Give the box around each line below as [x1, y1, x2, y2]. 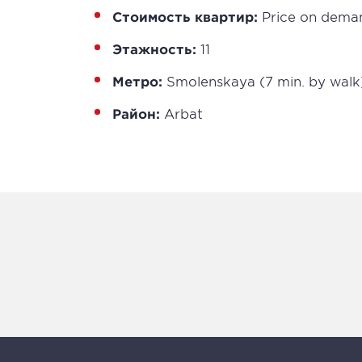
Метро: [112, 73, 162, 89]
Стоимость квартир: [112, 8, 258, 24]
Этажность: [112, 40, 196, 57]
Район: [112, 105, 160, 121]
